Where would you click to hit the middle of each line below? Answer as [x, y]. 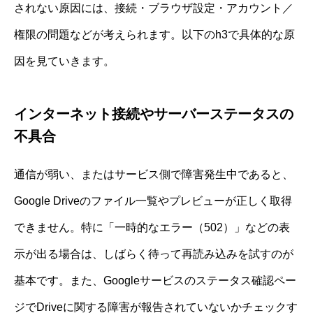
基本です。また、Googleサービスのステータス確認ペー [155, 281]
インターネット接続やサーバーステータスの [154, 114]
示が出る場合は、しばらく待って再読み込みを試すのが [154, 254]
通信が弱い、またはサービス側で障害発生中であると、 [154, 175]
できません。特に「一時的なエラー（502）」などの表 [152, 228]
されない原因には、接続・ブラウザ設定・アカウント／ [154, 8]
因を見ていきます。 [64, 61]
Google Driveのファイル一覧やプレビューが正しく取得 [153, 201]
